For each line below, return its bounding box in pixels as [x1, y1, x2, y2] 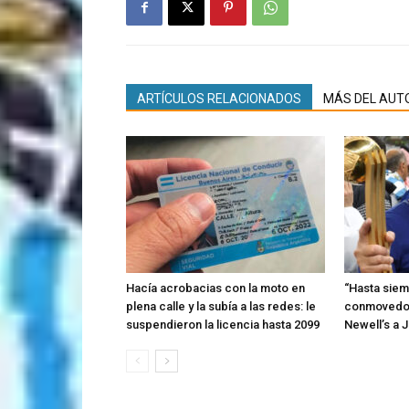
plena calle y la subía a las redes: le [126, 299, 316, 314]
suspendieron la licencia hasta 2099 [126, 318, 320, 332]
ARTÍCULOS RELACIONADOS [137, 91, 301, 107]
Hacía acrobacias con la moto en [126, 281, 305, 296]
